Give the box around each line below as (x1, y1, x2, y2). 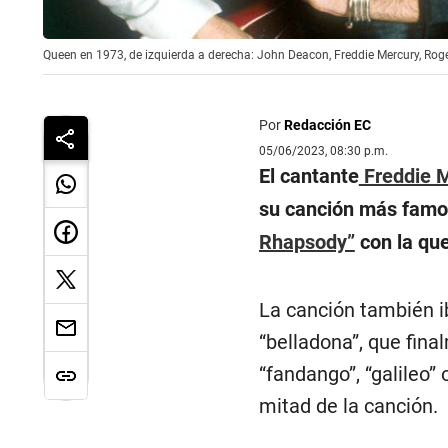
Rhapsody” (258, 230, 355, 255)
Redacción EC (283, 117, 371, 134)
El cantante (258, 164, 359, 189)
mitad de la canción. (258, 394, 438, 419)
